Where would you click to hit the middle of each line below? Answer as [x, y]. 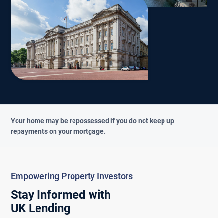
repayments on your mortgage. [58, 132]
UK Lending [41, 209]
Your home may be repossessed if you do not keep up [93, 121]
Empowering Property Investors [72, 176]
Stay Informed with [61, 195]
